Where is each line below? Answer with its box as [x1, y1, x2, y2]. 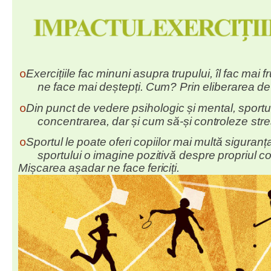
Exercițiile [26, 67, 76, 80]
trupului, [172, 67, 214, 80]
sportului [38, 149, 82, 162]
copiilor [134, 135, 171, 149]
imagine [93, 149, 134, 162]
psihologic [132, 102, 185, 115]
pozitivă [137, 149, 179, 162]
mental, [198, 102, 237, 115]
